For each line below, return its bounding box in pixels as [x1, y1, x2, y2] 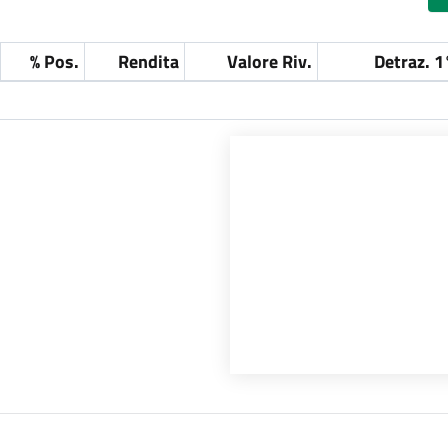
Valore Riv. [226, 48, 312, 75]
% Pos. [29, 48, 79, 75]
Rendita [117, 48, 179, 75]
